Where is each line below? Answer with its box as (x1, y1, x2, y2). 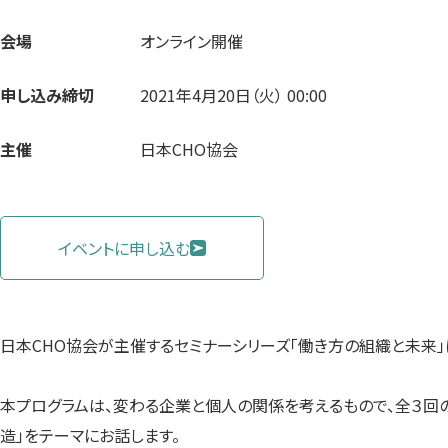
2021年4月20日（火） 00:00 (140, 82, 327, 107)
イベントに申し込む (58, 235, 190, 260)
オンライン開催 (140, 28, 243, 53)
